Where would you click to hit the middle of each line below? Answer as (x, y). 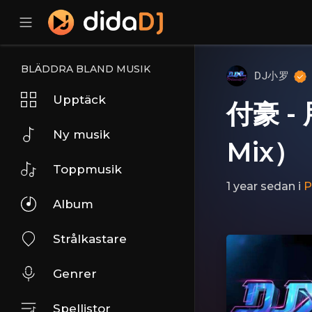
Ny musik (81, 134)
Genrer (75, 274)
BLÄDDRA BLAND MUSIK (86, 69)
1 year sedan (261, 186)
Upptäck (79, 100)
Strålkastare (90, 239)
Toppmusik (87, 169)
